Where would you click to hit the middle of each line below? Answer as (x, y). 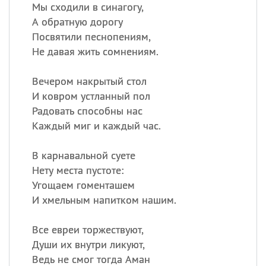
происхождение (157, 160)
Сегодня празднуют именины (185, 46)
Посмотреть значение (168, 148)
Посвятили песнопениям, (91, 37)
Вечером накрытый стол (89, 81)
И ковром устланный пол (91, 96)
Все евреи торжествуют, (88, 229)
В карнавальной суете (83, 155)
